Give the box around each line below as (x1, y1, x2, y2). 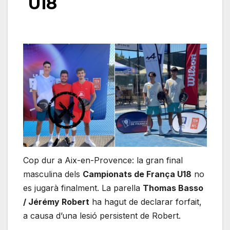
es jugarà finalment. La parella (23, 183, 143, 194)
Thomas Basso (143, 183, 203, 194)
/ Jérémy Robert (23, 197, 89, 207)
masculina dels (23, 169, 83, 180)
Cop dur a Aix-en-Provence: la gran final (23, 155, 183, 166)
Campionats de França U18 (83, 169, 191, 180)
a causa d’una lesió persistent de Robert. (23, 210, 181, 221)
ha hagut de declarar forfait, (89, 197, 202, 207)
